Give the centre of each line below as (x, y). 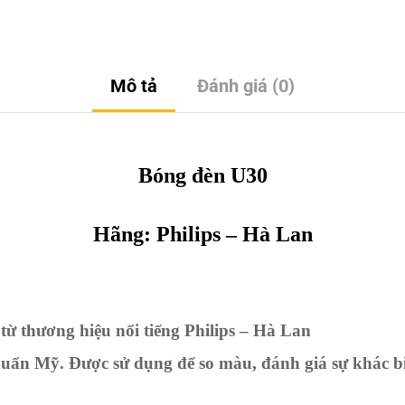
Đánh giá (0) (246, 86)
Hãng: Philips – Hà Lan (202, 235)
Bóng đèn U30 (202, 176)
